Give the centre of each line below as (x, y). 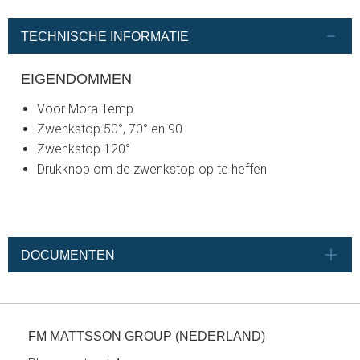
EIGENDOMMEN (76, 79)
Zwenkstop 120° (84, 149)
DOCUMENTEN (68, 255)
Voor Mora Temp (85, 109)
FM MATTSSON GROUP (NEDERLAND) (147, 337)
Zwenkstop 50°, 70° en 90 (110, 129)
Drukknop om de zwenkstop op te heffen (152, 170)
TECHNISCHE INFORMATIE (105, 36)
